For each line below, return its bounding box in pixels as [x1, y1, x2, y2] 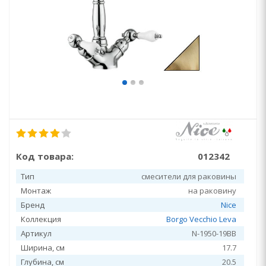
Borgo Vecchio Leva [166, 214, 236, 224]
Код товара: [16, 150, 74, 162]
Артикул [21, 228, 52, 239]
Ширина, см [21, 242, 65, 253]
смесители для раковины [141, 171, 236, 182]
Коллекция [21, 214, 61, 224]
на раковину [188, 185, 236, 196]
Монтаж [21, 185, 51, 196]
